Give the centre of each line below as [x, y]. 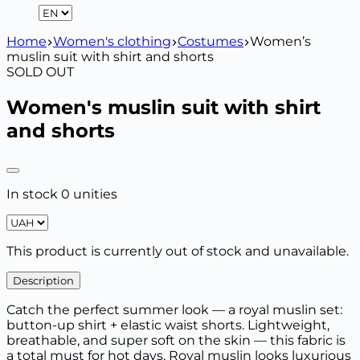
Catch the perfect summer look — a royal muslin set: [174, 309]
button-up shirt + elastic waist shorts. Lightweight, [168, 325]
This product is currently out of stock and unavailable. [178, 251]
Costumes [211, 41]
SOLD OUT [40, 72]
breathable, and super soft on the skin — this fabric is [176, 340]
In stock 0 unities [62, 194]
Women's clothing [112, 41]
